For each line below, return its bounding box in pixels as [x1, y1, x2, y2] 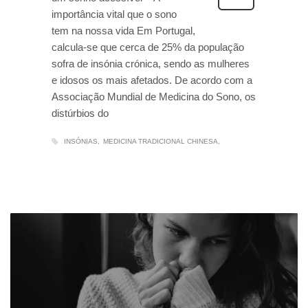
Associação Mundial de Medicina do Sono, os [52, 91, 256, 103]
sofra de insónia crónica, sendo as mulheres [52, 58, 250, 70]
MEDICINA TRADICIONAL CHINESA [103, 137, 218, 146]
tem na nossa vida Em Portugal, [52, 25, 195, 37]
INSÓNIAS [64, 137, 98, 146]
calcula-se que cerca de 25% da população [52, 41, 244, 54]
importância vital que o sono [52, 8, 177, 21]
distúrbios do [52, 107, 109, 120]
